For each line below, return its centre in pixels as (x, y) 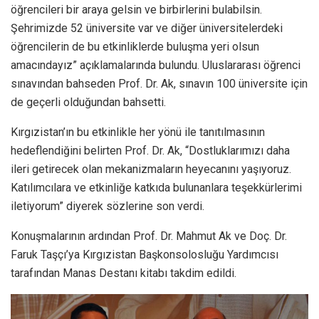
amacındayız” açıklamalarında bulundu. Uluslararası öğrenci (156, 65)
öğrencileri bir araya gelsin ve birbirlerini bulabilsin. (136, 9)
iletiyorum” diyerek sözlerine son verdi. (108, 206)
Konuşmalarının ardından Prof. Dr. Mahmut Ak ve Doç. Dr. (149, 236)
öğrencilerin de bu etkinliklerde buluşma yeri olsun (135, 46)
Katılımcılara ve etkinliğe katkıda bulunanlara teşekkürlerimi (156, 187)
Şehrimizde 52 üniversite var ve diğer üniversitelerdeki (147, 28)
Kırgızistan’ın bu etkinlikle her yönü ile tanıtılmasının (138, 132)
